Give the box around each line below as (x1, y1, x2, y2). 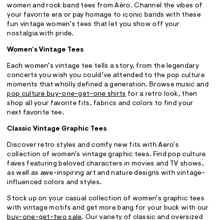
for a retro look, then (126, 91, 197, 98)
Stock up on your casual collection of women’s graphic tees (7, 195, 204, 203)
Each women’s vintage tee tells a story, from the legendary (7, 63, 199, 70)
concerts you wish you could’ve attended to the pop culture (7, 72, 205, 80)
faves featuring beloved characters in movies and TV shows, (7, 161, 204, 168)
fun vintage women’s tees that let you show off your (7, 21, 180, 28)
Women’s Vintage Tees (7, 47, 84, 54)
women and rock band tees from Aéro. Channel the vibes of (7, 2, 203, 10)
